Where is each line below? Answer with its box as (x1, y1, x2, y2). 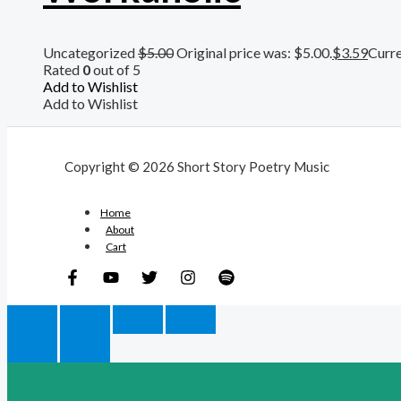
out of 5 (90, 60, 141, 78)
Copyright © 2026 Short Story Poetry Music (64, 158, 329, 175)
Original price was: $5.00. (176, 43, 332, 61)
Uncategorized (43, 43, 138, 61)
